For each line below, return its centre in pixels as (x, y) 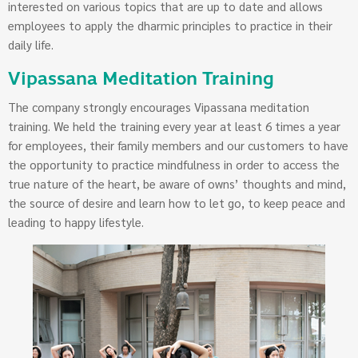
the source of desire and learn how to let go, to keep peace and (177, 203)
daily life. (31, 45)
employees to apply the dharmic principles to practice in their (170, 26)
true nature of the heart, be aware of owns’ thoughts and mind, (177, 184)
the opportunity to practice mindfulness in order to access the (174, 165)
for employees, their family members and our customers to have (178, 145)
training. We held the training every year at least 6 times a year (174, 126)
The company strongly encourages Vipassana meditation (159, 107)
